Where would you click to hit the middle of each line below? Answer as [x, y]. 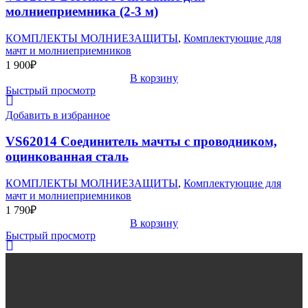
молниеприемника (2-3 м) [82, 12]
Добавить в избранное [58, 115]
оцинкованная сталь [67, 157]
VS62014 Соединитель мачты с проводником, [141, 142]
